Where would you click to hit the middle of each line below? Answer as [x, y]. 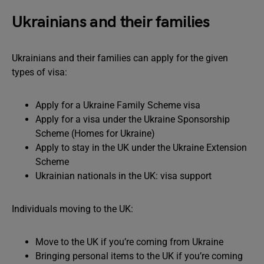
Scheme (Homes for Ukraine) [95, 133]
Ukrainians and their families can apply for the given [120, 58]
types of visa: [39, 72]
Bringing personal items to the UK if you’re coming [139, 256]
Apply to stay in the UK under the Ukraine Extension [141, 147]
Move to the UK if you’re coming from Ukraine [129, 242]
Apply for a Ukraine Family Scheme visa [118, 105]
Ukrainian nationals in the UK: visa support [123, 176]
